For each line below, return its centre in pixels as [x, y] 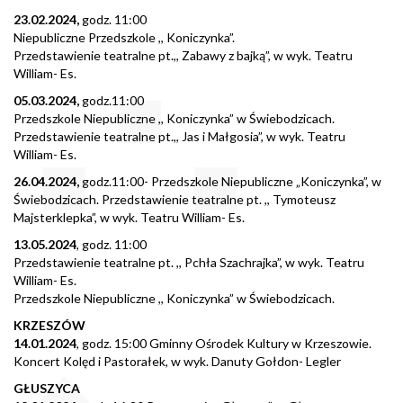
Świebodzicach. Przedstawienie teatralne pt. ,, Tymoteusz [175, 199]
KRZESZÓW [49, 325]
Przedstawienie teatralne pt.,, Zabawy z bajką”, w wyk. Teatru [183, 55]
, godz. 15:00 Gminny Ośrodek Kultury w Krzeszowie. [224, 343]
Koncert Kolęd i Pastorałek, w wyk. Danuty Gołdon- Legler [177, 361]
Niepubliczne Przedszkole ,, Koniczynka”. [124, 37]
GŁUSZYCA [47, 388]
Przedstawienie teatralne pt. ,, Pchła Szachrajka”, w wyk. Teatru [189, 262]
